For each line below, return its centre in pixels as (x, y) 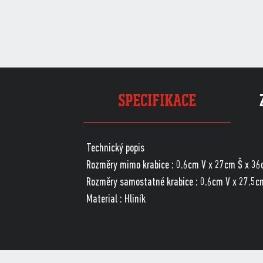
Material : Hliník (116, 200)
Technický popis (115, 149)
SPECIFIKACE (157, 101)
